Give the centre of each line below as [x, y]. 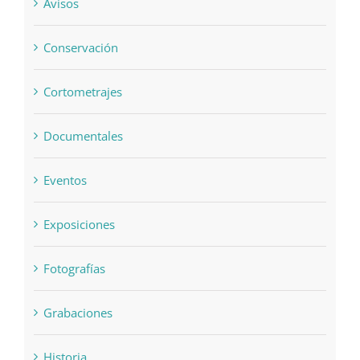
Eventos [65, 180]
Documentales [83, 136]
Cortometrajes [82, 92]
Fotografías [74, 269]
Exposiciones [79, 225]
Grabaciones [78, 313]
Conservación [80, 48]
